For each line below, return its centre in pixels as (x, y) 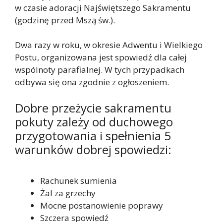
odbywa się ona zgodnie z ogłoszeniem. (92, 82)
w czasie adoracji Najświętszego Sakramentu (103, 7)
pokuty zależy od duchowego (94, 121)
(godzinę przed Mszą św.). (65, 20)
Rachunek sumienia (79, 180)
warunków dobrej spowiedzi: (93, 149)
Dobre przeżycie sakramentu (93, 108)
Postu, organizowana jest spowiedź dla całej (101, 57)
